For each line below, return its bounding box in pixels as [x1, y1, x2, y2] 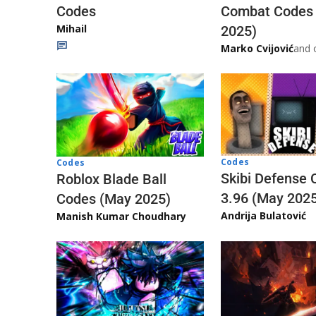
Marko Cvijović [221, 42, 293, 56]
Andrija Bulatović [221, 209, 306, 223]
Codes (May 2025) [56, 190, 171, 207]
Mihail [56, 22, 87, 36]
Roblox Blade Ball [56, 170, 166, 188]
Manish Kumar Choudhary [56, 209, 186, 223]
